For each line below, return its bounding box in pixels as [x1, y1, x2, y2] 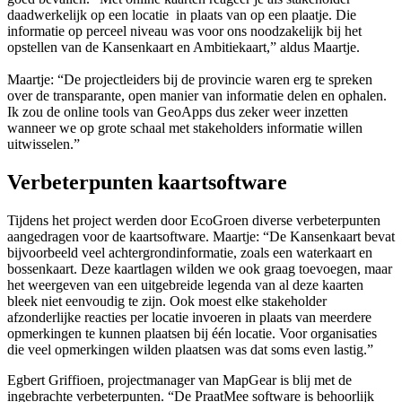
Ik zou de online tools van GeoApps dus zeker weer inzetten [7, 104, 348, 120]
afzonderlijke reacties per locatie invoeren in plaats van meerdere [7, 310, 371, 325]
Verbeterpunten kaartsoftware [7, 170, 287, 195]
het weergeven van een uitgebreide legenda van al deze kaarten [7, 277, 363, 293]
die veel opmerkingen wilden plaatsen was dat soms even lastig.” [7, 342, 373, 357]
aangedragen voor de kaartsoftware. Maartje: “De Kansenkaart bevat [7, 229, 395, 244]
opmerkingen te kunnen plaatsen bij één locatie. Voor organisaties [7, 326, 377, 341]
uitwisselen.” [7, 136, 80, 153]
